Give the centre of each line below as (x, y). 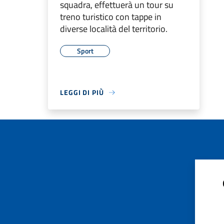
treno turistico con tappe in (111, 17)
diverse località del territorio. (114, 29)
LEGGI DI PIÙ (82, 92)
